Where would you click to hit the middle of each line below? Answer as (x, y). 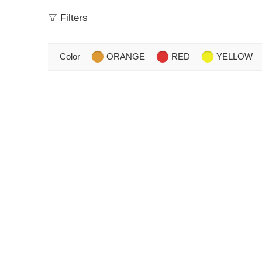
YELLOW (235, 56)
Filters (73, 18)
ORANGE (126, 56)
